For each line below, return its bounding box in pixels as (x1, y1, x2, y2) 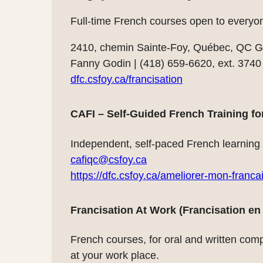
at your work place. (70, 249, 159, 262)
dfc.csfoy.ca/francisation (70, 73, 183, 85)
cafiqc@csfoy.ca (70, 153, 147, 166)
